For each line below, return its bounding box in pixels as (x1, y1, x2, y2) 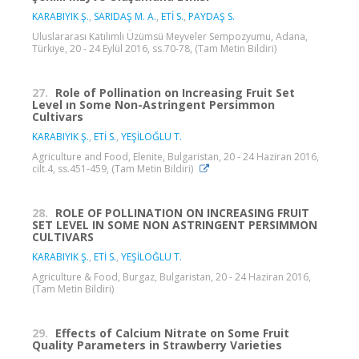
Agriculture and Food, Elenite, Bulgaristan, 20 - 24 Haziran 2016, (32, 149, 319, 163)
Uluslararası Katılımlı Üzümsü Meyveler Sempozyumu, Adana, (32, 29, 308, 43)
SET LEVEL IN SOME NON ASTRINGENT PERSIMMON (32, 216, 317, 232)
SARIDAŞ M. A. (94, 9, 156, 23)
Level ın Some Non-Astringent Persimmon (32, 96, 275, 112)
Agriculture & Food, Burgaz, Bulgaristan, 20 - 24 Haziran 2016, (32, 269, 311, 284)
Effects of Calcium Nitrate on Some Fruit (55, 325, 289, 341)
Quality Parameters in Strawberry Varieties (32, 337, 282, 353)
